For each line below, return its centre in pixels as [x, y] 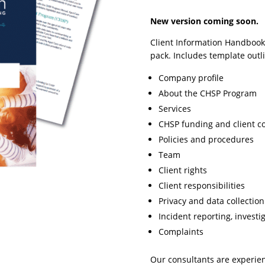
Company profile [191, 78]
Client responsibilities [201, 186]
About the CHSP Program [207, 93]
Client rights [182, 170]
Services [174, 109]
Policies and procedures [206, 140]
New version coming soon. [204, 21]
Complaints [181, 232]
